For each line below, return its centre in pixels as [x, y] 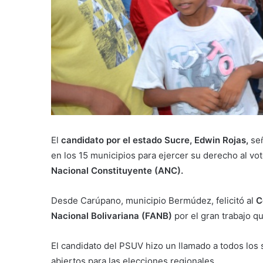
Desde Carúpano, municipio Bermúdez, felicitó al [154, 200]
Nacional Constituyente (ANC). [117, 170]
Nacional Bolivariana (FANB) [112, 215]
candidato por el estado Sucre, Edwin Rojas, [155, 140]
